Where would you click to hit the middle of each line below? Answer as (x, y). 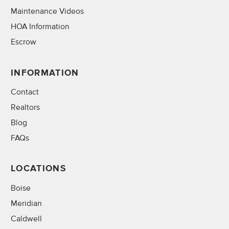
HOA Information (40, 27)
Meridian (26, 203)
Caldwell (26, 219)
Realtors (25, 107)
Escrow (24, 42)
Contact (25, 92)
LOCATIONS (39, 169)
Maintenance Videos (47, 12)
